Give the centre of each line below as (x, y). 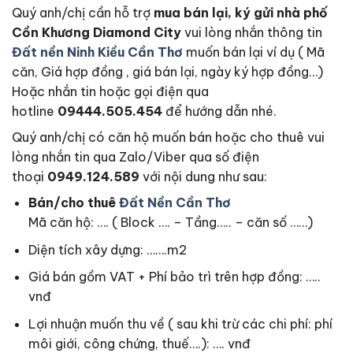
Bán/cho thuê (73, 203)
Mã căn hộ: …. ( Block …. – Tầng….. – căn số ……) (170, 223)
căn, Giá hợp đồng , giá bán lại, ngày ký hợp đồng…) (167, 72)
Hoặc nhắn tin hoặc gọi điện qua (110, 92)
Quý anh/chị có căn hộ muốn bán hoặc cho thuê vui (168, 137)
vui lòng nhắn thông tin (253, 33)
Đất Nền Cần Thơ (175, 203)
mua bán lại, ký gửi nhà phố (241, 13)
